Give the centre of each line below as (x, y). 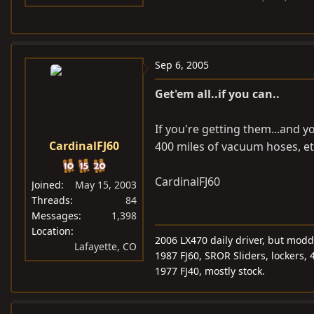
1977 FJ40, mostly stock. (210, 271)
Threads (51, 200)
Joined (46, 185)
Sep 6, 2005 (182, 65)
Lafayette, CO (105, 246)
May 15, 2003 (106, 185)
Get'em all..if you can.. (217, 94)
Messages (55, 216)
